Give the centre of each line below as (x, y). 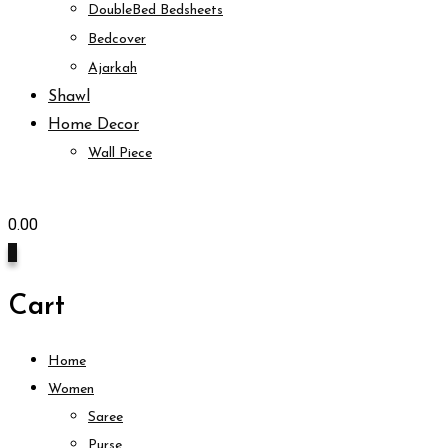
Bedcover (117, 40)
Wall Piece (120, 154)
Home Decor (93, 125)
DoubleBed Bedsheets (155, 11)
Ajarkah (112, 69)
